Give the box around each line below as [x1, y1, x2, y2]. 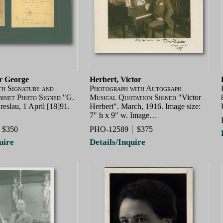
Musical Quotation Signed [90, 93, 176, 102]
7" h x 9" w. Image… [90, 111, 157, 120]
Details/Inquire [90, 137, 145, 147]
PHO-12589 [90, 125, 128, 134]
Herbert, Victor [90, 75, 141, 84]
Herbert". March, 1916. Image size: [90, 102, 201, 111]
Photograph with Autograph [90, 84, 182, 93]
